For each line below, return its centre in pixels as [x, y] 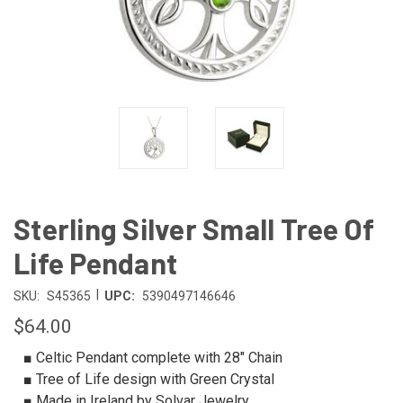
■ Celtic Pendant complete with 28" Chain [152, 357]
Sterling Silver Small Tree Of [194, 228]
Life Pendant [95, 262]
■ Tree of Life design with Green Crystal [148, 379]
